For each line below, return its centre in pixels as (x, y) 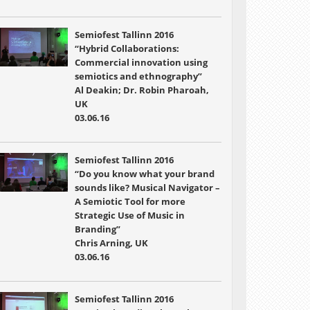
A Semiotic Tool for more (130, 201)
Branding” (97, 229)
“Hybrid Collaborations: (127, 48)
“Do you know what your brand (144, 174)
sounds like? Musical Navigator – (147, 188)
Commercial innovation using (141, 62)
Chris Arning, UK (111, 243)
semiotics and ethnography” (138, 76)
